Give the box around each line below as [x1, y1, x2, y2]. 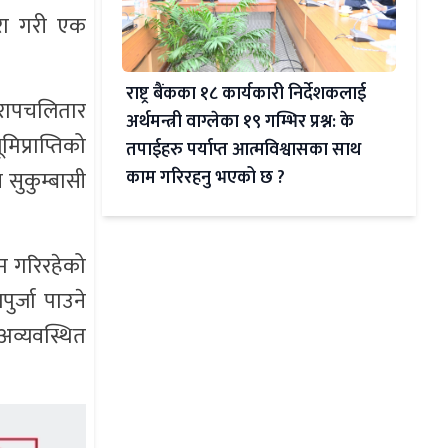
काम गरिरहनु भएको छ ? [125, 163, 285, 194]
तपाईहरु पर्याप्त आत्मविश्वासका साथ [125, 135, 361, 166]
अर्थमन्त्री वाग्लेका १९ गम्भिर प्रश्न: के [125, 107, 354, 138]
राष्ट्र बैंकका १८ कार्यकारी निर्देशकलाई [125, 79, 366, 110]
